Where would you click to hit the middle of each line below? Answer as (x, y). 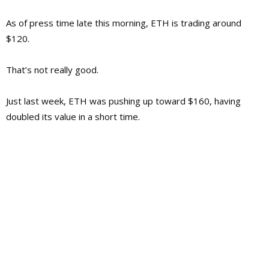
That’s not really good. (52, 70)
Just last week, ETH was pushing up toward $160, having (123, 101)
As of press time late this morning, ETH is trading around (124, 23)
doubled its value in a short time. (73, 117)
